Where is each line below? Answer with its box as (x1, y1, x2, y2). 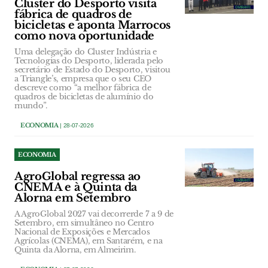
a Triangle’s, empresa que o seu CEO (14, 74, 151, 84)
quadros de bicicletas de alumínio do (14, 92, 154, 102)
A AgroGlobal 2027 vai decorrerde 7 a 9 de (14, 209, 173, 219)
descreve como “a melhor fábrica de (14, 83, 151, 93)
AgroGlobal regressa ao (14, 170, 141, 183)
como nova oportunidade (14, 29, 155, 42)
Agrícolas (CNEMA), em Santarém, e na (14, 236, 163, 246)
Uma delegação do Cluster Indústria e (14, 47, 157, 57)
